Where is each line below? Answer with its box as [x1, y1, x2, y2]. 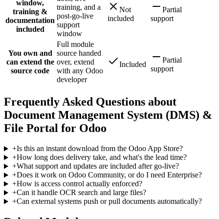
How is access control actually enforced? [16, 179, 142, 188]
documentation [5, 16, 55, 24]
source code [11, 66, 49, 75]
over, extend [57, 57, 94, 66]
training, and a [57, 2, 101, 11]
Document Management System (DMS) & [4, 108, 212, 121]
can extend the [6, 57, 54, 66]
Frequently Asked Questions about [4, 95, 176, 108]
